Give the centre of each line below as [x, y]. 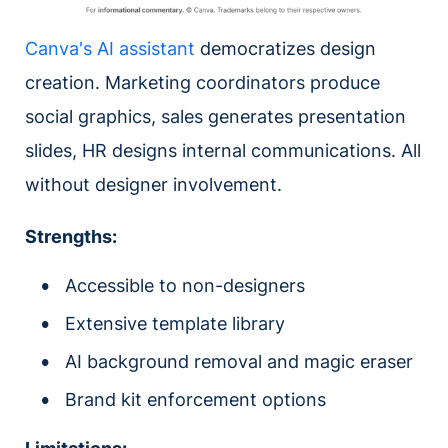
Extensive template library [175, 323]
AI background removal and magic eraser [239, 361]
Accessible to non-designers [185, 285]
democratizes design [285, 48]
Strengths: [71, 236]
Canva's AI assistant [110, 48]
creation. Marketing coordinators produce [202, 82]
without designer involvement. [153, 184]
